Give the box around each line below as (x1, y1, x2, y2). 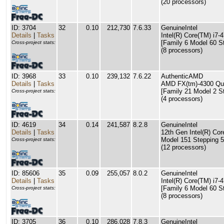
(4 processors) (161, 95, 202, 102)
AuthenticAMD (161, 72, 203, 80)
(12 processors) (161, 143, 206, 151)
